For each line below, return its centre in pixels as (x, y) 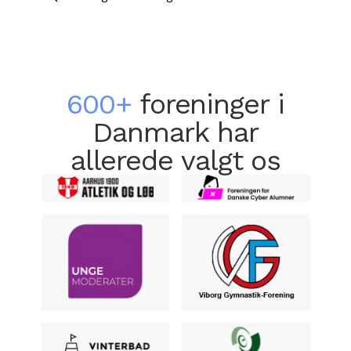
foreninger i (212, 104)
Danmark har (175, 132)
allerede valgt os (175, 161)
